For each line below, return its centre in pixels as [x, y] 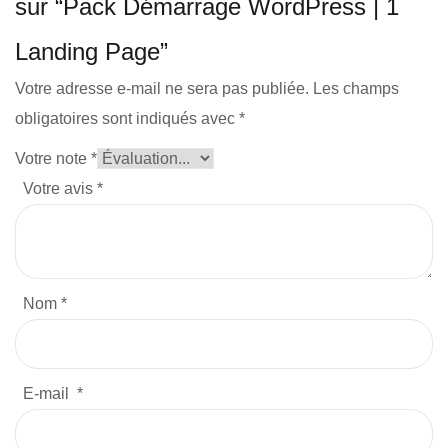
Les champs [356, 88]
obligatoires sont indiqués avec [127, 118]
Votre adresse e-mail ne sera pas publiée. [162, 88]
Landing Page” [91, 51]
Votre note [53, 158]
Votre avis [60, 188]
